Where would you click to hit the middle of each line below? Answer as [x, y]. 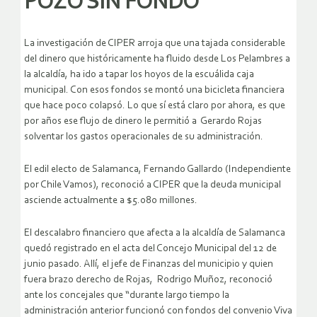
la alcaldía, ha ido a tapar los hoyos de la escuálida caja [139, 74]
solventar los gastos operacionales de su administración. [144, 137]
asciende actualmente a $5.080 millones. [111, 200]
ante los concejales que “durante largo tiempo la [127, 295]
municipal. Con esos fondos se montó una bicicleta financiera [154, 90]
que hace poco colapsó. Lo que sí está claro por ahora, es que [155, 105]
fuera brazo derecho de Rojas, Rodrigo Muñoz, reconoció [148, 279]
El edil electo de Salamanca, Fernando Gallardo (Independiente [157, 169]
